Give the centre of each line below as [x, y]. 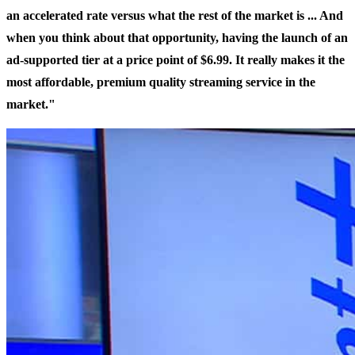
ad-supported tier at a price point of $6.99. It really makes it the [176, 60]
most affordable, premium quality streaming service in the [161, 82]
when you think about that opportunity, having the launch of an [177, 38]
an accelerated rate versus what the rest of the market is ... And [175, 16]
